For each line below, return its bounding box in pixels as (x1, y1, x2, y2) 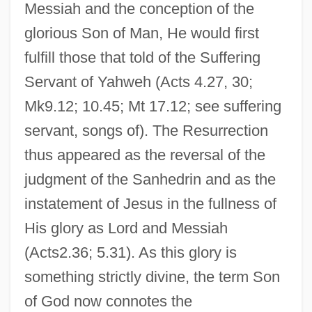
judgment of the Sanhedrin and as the (24, 170, 276, 188)
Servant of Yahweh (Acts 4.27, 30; (24, 72, 253, 91)
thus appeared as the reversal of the (24, 146, 265, 164)
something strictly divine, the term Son (24, 267, 280, 286)
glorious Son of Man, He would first (24, 24, 259, 42)
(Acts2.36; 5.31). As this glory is (24, 243, 237, 261)
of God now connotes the (24, 292, 192, 310)
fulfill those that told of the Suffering (24, 48, 260, 66)
